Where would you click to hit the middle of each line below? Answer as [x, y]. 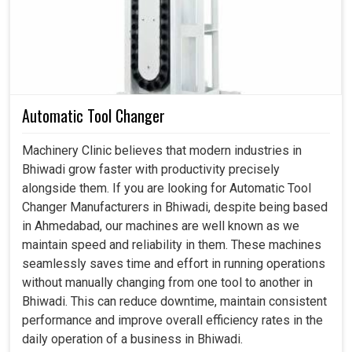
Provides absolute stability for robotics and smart [161, 31]
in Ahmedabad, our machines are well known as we [161, 226]
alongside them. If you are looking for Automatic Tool [167, 189]
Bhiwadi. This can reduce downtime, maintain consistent [174, 302]
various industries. [60, 88]
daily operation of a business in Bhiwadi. [132, 339]
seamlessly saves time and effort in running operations [174, 264]
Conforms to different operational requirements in [161, 69]
